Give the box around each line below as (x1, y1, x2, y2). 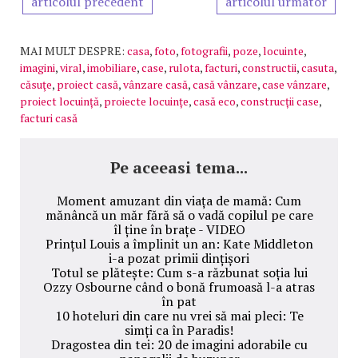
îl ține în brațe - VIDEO (113, 220, 245, 238)
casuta (301, 59, 334, 75)
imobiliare (87, 59, 137, 75)
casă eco (193, 93, 236, 109)
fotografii (181, 42, 228, 58)
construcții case (241, 93, 319, 109)
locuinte (263, 42, 304, 58)
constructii (242, 59, 296, 75)
